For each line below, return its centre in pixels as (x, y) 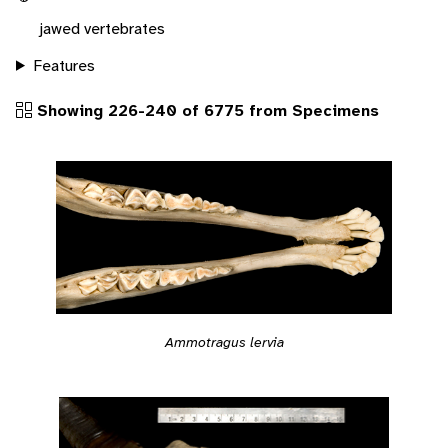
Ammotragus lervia (224, 342)
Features (63, 65)
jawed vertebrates (102, 28)
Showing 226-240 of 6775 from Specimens (205, 110)
